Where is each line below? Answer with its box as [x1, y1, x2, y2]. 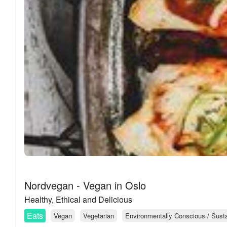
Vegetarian [83, 210, 114, 220]
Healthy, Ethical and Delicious [24, 193, 132, 205]
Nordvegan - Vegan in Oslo [24, 177, 146, 193]
